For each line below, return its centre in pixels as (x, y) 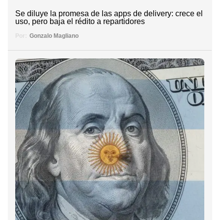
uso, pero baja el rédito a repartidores (80, 22)
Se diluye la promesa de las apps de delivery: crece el (109, 14)
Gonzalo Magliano (54, 36)
